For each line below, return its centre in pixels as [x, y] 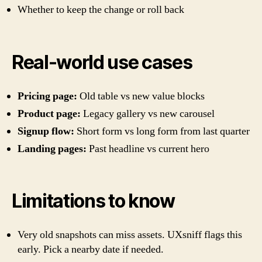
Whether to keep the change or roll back [101, 10]
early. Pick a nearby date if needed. [91, 250]
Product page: [49, 113]
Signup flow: [46, 131]
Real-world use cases [102, 62]
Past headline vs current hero [148, 149]
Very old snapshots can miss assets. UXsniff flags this [130, 235]
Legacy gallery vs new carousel [148, 113]
